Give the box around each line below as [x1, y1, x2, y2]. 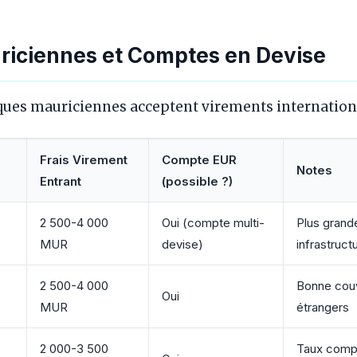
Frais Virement [40, 151, 127, 167]
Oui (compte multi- [162, 214, 265, 230]
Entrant [40, 173, 81, 189]
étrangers [296, 299, 349, 315]
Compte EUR [162, 151, 237, 167]
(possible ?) [162, 173, 233, 189]
